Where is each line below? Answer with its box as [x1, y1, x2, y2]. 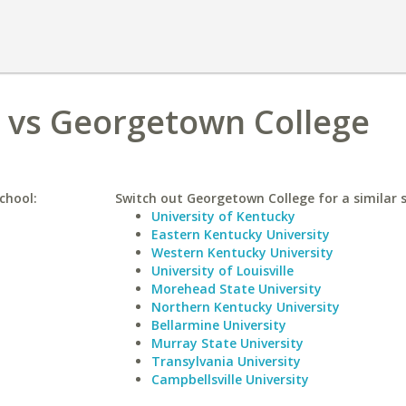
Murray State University [150, 334, 304, 352]
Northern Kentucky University [150, 298, 340, 315]
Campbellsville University [150, 371, 309, 388]
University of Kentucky [150, 208, 295, 225]
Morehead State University [150, 280, 322, 297]
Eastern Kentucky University [150, 226, 330, 243]
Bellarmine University [150, 316, 286, 333]
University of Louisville [150, 262, 294, 279]
